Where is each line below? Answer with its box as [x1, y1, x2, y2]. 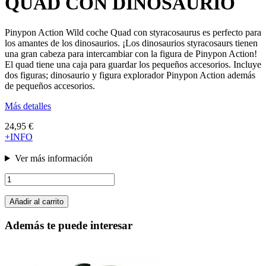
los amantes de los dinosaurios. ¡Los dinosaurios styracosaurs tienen [5, 37, 258, 48]
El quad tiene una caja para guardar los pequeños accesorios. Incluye [5, 59, 261, 69]
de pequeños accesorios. [5, 80, 95, 91]
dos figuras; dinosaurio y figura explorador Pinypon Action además [5, 69, 255, 80]
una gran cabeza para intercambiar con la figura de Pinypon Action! [5, 48, 257, 59]
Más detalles [5, 100, 51, 111]
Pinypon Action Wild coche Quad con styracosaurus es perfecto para [5, 27, 261, 37]
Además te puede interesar [5, 218, 132, 232]
